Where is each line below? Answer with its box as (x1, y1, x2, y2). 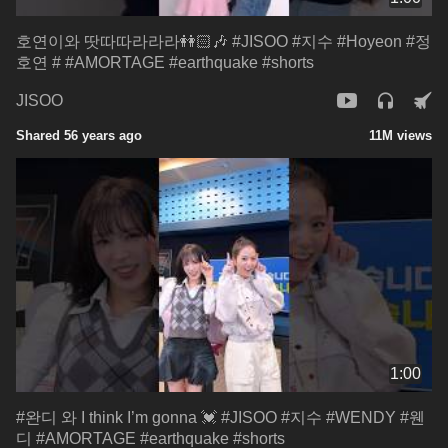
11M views (369, 127, 432, 143)
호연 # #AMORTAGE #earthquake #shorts (16, 53, 314, 71)
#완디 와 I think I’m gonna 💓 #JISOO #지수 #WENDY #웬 (16, 408, 425, 426)
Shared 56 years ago (16, 127, 142, 143)
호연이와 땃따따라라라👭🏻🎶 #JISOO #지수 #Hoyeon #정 (16, 32, 431, 50)
